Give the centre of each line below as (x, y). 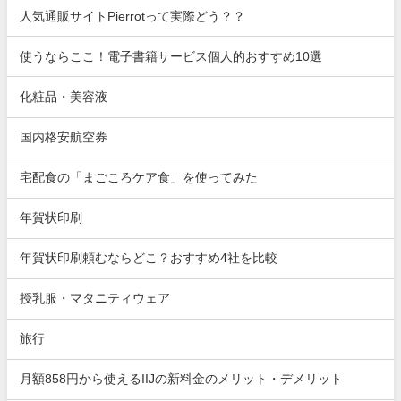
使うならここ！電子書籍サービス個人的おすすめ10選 (171, 56)
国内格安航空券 (64, 137)
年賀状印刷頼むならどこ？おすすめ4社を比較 (149, 258)
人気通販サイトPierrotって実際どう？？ (133, 16)
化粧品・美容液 (64, 97)
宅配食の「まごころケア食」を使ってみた (139, 178)
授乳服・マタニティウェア (95, 299)
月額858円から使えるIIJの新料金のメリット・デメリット (182, 379)
